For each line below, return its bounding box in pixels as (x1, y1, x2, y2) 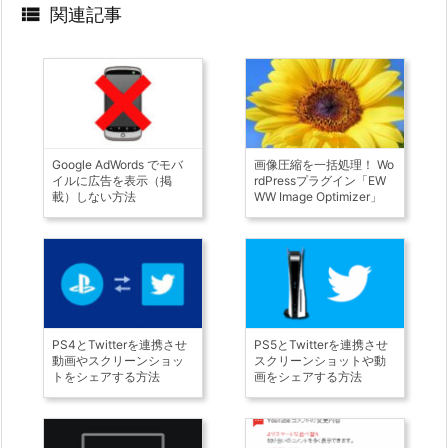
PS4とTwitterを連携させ (52, 337, 188, 353)
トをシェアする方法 (52, 369, 161, 385)
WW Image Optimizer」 (253, 189, 382, 205)
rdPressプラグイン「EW (253, 173, 386, 189)
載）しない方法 (52, 189, 137, 205)
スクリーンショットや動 (253, 353, 386, 369)
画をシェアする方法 (253, 369, 362, 385)
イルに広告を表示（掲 (52, 173, 173, 189)
